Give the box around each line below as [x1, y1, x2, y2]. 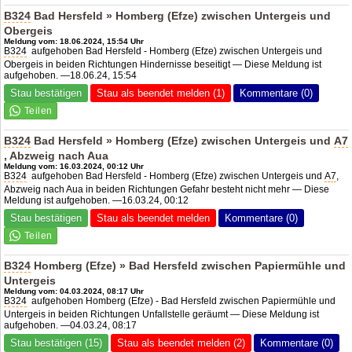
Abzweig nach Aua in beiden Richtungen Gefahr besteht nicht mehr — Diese [4, 184, 330, 195]
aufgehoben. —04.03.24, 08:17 [4, 320, 137, 331]
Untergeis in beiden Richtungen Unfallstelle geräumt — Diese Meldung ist [4, 309, 320, 320]
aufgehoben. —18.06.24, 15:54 [4, 70, 137, 81]
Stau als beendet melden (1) [97, 87, 225, 99]
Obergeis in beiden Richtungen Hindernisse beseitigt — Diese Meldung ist [4, 59, 322, 70]
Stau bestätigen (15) [10, 337, 103, 349]
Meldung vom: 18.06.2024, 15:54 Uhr [4, 37, 145, 46]
